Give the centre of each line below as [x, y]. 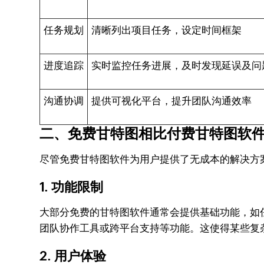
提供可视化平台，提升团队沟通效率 [172, 101]
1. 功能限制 [72, 187]
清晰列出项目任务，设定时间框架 [167, 30]
